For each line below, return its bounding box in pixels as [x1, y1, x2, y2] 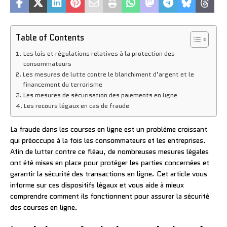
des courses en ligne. [10, 202, 78, 212]
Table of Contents [16, 31, 84, 44]
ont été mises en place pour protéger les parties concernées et [10, 157, 209, 168]
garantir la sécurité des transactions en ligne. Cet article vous [10, 168, 207, 179]
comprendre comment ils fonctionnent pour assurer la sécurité [10, 191, 209, 201]
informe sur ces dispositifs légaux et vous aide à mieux [10, 179, 184, 190]
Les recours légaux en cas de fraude [23, 101, 129, 110]
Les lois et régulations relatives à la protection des [23, 49, 175, 58]
